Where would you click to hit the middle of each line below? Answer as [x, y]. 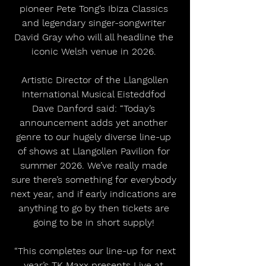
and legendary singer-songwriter [95, 23]
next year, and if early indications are [95, 194]
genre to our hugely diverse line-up [95, 137]
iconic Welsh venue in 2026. [95, 51]
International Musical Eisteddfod [95, 94]
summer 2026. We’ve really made [95, 165]
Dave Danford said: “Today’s [95, 108]
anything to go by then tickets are [95, 208]
